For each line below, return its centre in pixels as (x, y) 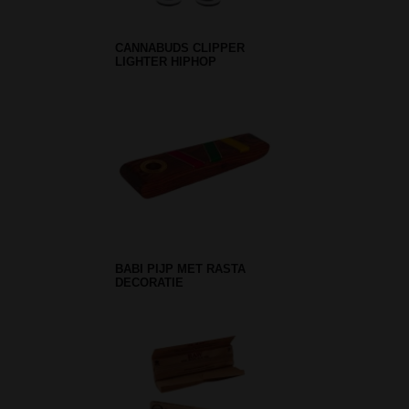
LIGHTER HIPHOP (166, 62)
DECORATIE (149, 282)
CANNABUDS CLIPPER (180, 48)
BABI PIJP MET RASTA (180, 268)
